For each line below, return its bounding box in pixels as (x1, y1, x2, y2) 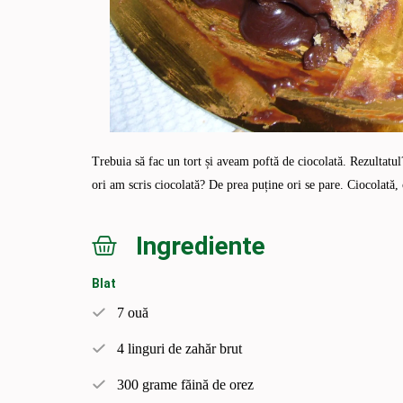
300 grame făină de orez (117, 376, 254, 392)
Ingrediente (136, 230, 265, 261)
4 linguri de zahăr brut (117, 340, 242, 356)
